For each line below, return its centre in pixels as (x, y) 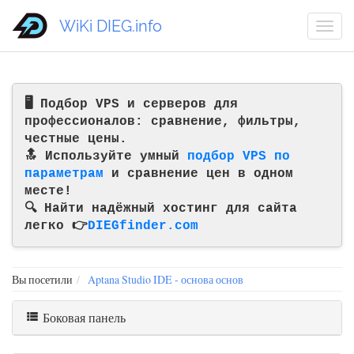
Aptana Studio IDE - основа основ (166, 279)
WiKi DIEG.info (111, 26)
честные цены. (76, 139)
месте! (48, 191)
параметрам (64, 174)
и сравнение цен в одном (198, 174)
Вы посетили (42, 279)
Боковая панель (83, 318)
